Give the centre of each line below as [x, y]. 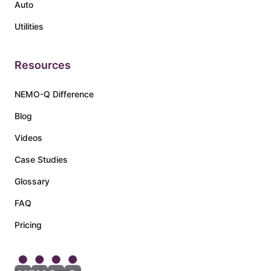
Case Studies [41, 159]
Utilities [29, 26]
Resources [43, 65]
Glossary [32, 181]
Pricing [28, 224]
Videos [28, 137]
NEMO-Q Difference [54, 94]
